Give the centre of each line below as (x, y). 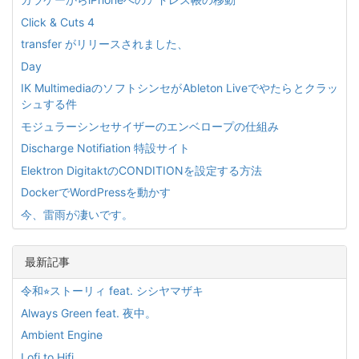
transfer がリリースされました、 (105, 44)
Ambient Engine (62, 335)
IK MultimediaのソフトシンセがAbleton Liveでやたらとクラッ (179, 88)
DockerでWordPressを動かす (96, 192)
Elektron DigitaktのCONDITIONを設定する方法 (141, 170)
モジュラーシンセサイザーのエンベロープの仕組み (150, 126)
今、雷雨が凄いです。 (77, 214)
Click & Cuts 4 (58, 22)
